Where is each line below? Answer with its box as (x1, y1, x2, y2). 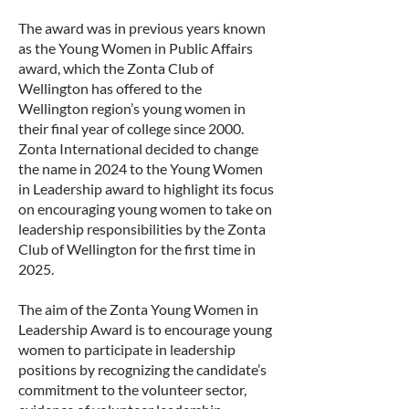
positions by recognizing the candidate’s (18, 361, 267, 378)
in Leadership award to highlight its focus (18, 180, 274, 197)
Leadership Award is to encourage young (18, 320, 272, 338)
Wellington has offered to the (18, 79, 202, 97)
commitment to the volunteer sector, (18, 381, 246, 398)
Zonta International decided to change (18, 140, 258, 157)
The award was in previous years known (18, 19, 266, 37)
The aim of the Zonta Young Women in (18, 300, 258, 318)
